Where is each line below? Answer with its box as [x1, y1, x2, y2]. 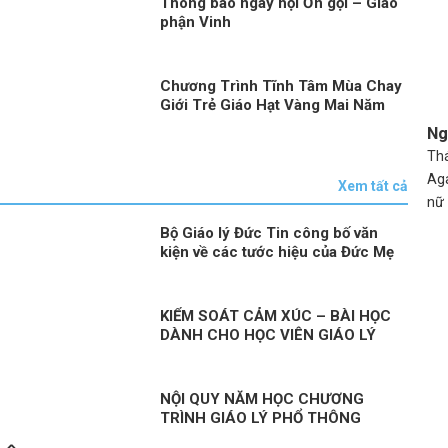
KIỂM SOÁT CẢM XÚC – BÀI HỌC [160, 307, 392, 326]
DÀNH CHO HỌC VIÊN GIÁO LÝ [160, 326, 377, 345]
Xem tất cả [338, 178, 409, 195]
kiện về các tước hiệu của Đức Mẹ [160, 243, 395, 262]
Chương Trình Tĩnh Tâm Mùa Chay [160, 76, 403, 95]
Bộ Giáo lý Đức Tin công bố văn [160, 224, 379, 243]
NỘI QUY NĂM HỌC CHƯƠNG [160, 390, 365, 409]
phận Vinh [160, 12, 232, 31]
